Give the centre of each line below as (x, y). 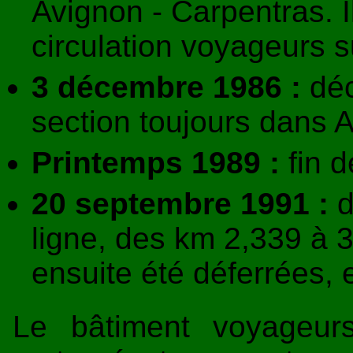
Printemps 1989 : (156, 162)
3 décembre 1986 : (166, 87)
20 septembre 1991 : (180, 203)
